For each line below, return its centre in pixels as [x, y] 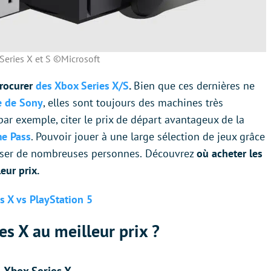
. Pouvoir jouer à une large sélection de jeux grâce [148, 137]
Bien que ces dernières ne [194, 86]
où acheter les [230, 154]
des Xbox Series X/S [82, 86]
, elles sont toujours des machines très [133, 103]
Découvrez [171, 154]
